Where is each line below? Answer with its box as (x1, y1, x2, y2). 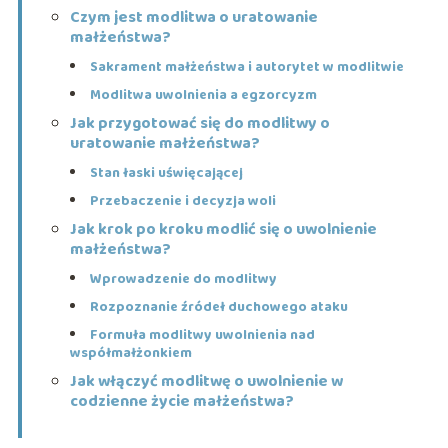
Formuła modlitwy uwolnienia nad (89, 324, 315, 347)
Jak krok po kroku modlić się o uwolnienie (69, 217, 377, 243)
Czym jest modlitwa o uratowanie (69, 5, 318, 31)
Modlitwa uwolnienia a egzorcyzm (89, 84, 317, 107)
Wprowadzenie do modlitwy (89, 268, 277, 291)
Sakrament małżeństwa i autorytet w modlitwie (89, 56, 404, 79)
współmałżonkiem (69, 342, 192, 365)
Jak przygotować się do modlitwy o (69, 111, 330, 137)
